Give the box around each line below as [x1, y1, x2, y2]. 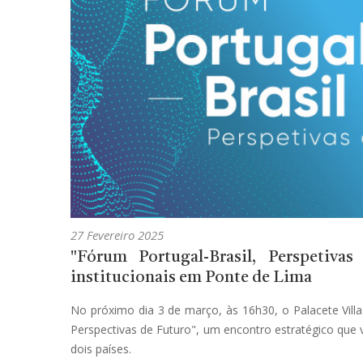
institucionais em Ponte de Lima [70, 269, 312, 286]
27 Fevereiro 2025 [70, 226, 164, 243]
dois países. [70, 340, 131, 357]
